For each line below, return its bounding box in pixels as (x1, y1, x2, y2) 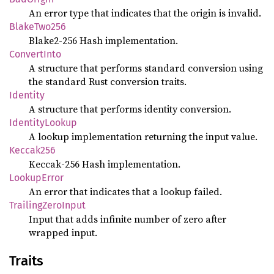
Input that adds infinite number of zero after (29, 212, 226, 226)
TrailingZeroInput (9, 199, 86, 211)
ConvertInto (9, 48, 61, 60)
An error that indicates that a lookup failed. (29, 185, 222, 198)
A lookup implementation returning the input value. (29, 130, 257, 143)
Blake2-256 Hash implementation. (29, 34, 178, 47)
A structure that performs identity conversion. (29, 102, 231, 116)
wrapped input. (29, 226, 97, 239)
